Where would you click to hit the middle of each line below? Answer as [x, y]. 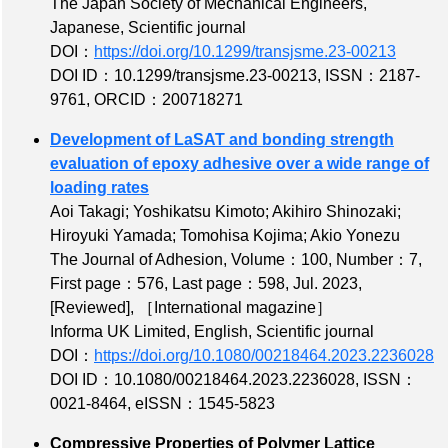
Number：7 [377, 260]
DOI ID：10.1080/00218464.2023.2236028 [202, 380]
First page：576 [107, 284]
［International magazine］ [235, 308]
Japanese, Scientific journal [148, 28]
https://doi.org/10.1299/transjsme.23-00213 [245, 52]
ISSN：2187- [372, 76]
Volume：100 [279, 260]
